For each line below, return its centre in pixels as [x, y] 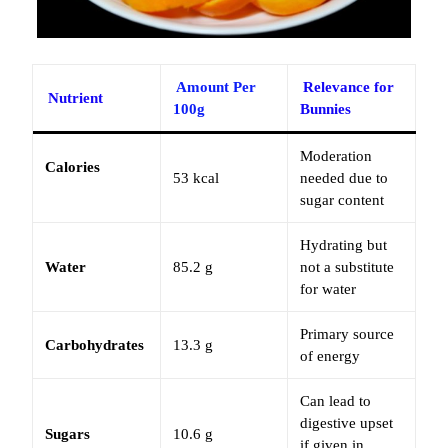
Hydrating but [343, 244]
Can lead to [335, 400]
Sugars [67, 433]
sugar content [341, 199]
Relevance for [348, 86]
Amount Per [215, 86]
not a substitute [346, 266]
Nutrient [75, 97]
